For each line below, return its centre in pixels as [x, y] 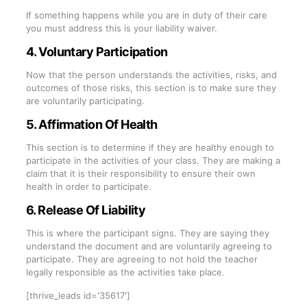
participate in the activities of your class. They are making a [153, 160]
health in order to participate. [90, 186]
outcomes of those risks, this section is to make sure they [151, 87]
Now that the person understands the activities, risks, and [151, 74]
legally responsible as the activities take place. [126, 272]
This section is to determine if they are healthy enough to [150, 147]
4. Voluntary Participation [98, 51]
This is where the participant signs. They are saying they [147, 233]
